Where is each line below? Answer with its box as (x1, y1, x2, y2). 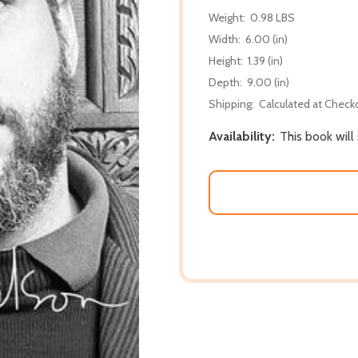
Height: (209, 53, 243, 68)
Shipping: (209, 96, 254, 111)
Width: (209, 31, 241, 46)
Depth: (209, 74, 242, 89)
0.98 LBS (250, 10, 295, 25)
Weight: (209, 10, 245, 25)
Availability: (209, 128, 275, 144)
